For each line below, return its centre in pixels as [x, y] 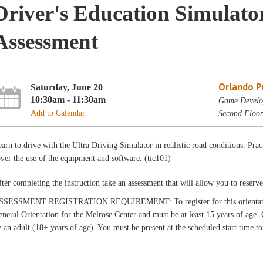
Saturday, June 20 [67, 87]
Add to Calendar [58, 113]
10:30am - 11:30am [68, 99]
